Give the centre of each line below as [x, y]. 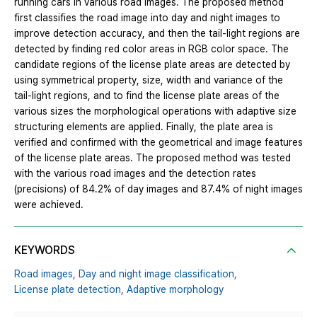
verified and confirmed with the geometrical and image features [158, 143]
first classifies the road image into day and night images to [147, 18]
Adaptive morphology [175, 290]
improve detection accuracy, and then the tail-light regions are [157, 34]
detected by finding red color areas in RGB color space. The [151, 49]
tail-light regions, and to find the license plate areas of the [147, 96]
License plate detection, [69, 290]
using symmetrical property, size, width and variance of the [149, 80]
